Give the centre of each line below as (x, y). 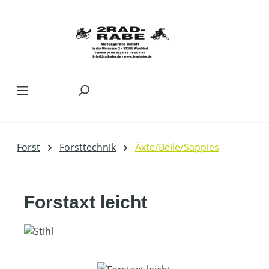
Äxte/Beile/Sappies (177, 147)
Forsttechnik (88, 147)
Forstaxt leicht (86, 202)
